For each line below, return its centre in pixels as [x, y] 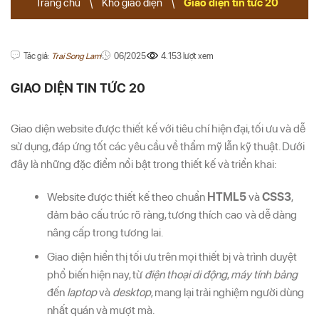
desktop [131, 293]
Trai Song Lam [76, 56]
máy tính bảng [264, 275]
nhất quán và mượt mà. [100, 310]
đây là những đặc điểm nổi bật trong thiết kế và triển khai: [143, 164]
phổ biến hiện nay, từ [95, 275]
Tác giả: [37, 56]
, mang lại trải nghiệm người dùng [227, 293]
